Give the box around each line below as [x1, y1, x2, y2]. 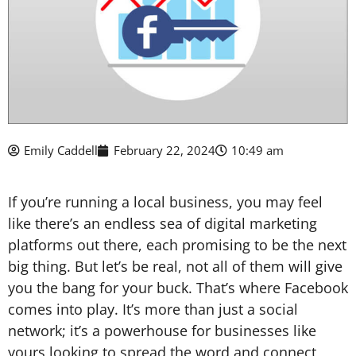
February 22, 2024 [114, 142, 215, 158]
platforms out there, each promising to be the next [8, 235, 346, 254]
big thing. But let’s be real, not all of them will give [8, 257, 342, 276]
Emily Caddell [24, 142, 98, 158]
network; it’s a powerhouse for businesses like [8, 321, 316, 340]
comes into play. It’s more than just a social [8, 300, 298, 319]
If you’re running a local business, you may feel [8, 192, 323, 211]
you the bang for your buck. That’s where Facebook [8, 278, 348, 297]
